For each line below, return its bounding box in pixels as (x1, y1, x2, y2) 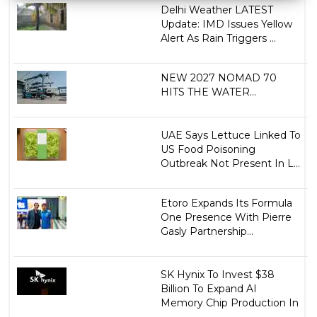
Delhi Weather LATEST (160, 3, 273, 16)
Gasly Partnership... (160, 224, 253, 238)
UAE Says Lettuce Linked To (160, 128, 301, 142)
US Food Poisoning (160, 142, 255, 156)
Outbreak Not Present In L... (160, 156, 300, 170)
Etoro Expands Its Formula (160, 196, 292, 209)
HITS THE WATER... (160, 85, 256, 98)
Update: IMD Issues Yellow (160, 17, 292, 30)
